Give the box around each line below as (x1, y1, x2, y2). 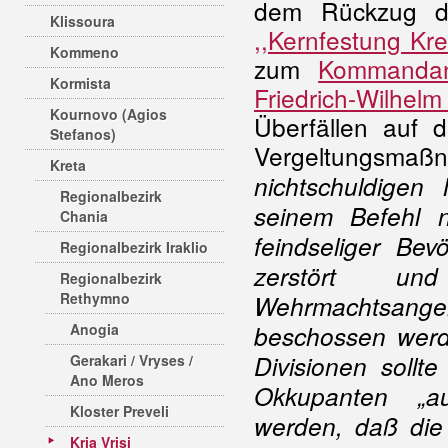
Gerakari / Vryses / (70, 350, 193, 370)
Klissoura (50, 11, 115, 31)
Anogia (70, 319, 119, 339)
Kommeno (50, 42, 119, 62)
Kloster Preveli (70, 401, 169, 421)
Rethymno (60, 288, 130, 308)
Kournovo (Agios (50, 104, 167, 124)
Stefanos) (50, 124, 116, 144)
